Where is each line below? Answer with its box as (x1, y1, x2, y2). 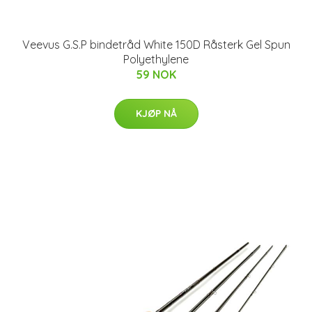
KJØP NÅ (135, 107, 177, 120)
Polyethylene (123, 52, 189, 66)
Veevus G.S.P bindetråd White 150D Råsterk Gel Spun (22, 38, 290, 52)
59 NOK (136, 68, 176, 81)
